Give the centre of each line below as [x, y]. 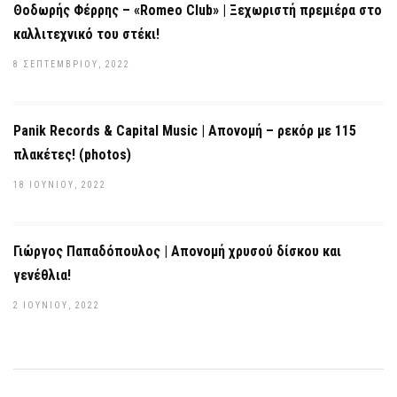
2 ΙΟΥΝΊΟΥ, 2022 [57, 305]
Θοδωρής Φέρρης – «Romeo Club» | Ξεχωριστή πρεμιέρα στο [198, 10]
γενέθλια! [42, 275]
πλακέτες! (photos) [72, 155]
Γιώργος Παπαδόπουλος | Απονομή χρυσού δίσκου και [177, 251]
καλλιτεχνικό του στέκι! [86, 34]
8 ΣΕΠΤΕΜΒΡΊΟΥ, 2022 [72, 64]
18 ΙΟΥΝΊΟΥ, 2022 [60, 185]
